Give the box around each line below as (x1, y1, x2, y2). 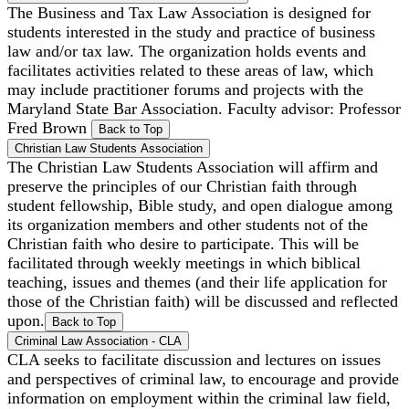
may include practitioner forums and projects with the (7, 79, 363, 99)
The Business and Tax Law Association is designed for (7, 3, 371, 22)
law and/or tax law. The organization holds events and (7, 41, 366, 60)
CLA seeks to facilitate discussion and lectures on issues (7, 350, 381, 369)
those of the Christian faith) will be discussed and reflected (7, 291, 398, 310)
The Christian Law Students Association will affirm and (7, 157, 378, 176)
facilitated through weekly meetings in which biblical (7, 253, 361, 272)
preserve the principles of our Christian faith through (7, 176, 357, 195)
